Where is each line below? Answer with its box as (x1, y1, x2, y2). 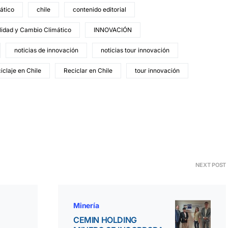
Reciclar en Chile (64, 67, 112, 75)
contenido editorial (73, 6, 126, 14)
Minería (73, 201, 99, 210)
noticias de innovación (14, 46, 78, 54)
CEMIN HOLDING (73, 215, 137, 225)
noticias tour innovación (101, 46, 169, 54)
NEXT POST (195, 161, 226, 169)
